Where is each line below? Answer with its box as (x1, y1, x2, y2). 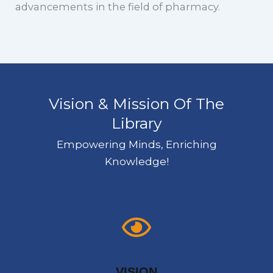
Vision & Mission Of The (49, 94, 224, 113)
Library (111, 113, 162, 132)
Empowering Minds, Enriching (56, 138, 217, 151)
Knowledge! (104, 155, 169, 168)
